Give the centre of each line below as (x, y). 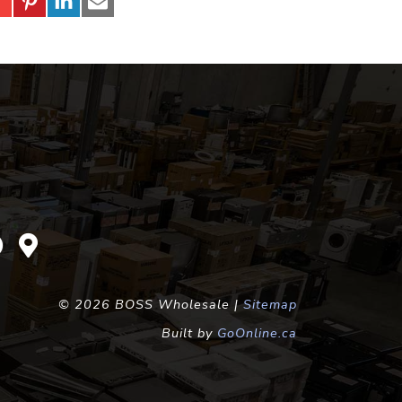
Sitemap (270, 304)
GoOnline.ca (257, 332)
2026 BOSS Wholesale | (159, 304)
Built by (189, 332)
